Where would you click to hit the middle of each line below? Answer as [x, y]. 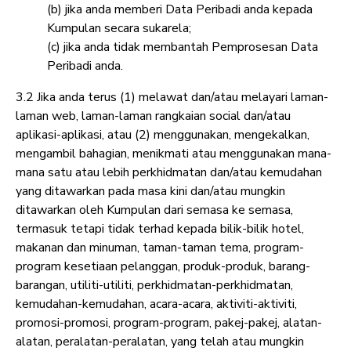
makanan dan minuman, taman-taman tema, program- [160, 248]
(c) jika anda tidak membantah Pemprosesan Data [183, 47]
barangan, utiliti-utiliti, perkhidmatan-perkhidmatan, [154, 286]
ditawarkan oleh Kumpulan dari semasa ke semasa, [154, 210]
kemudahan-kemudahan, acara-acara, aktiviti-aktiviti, [156, 304]
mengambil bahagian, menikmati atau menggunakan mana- [174, 154]
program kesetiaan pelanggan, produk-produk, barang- [163, 267]
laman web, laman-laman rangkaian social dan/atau [153, 116]
